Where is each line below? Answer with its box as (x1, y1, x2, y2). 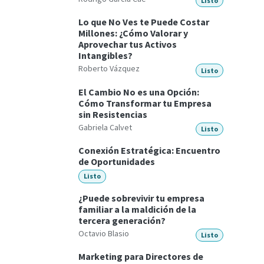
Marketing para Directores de (78, 250, 203, 262)
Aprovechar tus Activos (78, 38, 177, 51)
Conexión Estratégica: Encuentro (78, 144, 220, 157)
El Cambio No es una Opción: (78, 85, 199, 98)
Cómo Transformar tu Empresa (78, 97, 212, 109)
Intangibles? (78, 49, 133, 62)
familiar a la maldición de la (78, 203, 196, 215)
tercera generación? (78, 214, 166, 226)
